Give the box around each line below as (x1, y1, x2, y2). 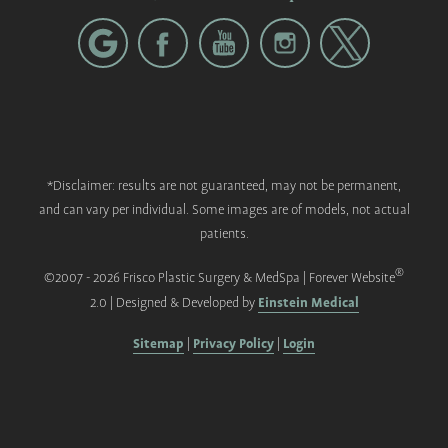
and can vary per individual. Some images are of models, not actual (38, 202, 410, 220)
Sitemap (133, 334, 184, 354)
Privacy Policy (193, 334, 274, 354)
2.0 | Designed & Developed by (89, 295, 258, 313)
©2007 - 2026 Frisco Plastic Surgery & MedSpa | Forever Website (44, 270, 395, 288)
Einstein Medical (257, 293, 359, 313)
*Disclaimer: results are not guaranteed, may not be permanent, (47, 178, 401, 196)
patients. (199, 226, 249, 244)
